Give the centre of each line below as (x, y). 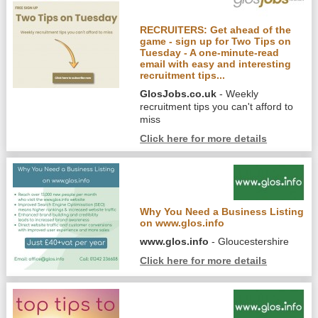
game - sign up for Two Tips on (216, 41)
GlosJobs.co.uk (179, 93)
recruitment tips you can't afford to (217, 106)
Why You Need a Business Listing (222, 212)
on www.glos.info (182, 223)
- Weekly (238, 93)
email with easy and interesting (216, 64)
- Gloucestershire (249, 242)
